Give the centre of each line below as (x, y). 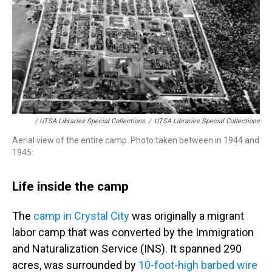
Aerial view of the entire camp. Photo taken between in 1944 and (136, 140)
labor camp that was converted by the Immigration (133, 232)
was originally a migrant (187, 216)
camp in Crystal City (81, 216)
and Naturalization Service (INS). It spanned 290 (127, 249)
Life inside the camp (70, 186)
